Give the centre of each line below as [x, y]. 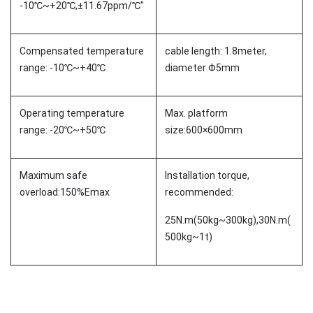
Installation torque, [207, 175]
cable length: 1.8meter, [216, 51]
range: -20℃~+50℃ [63, 130]
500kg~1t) [189, 236]
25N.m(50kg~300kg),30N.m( [228, 220]
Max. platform [196, 113]
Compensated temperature [82, 51]
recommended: [199, 192]
